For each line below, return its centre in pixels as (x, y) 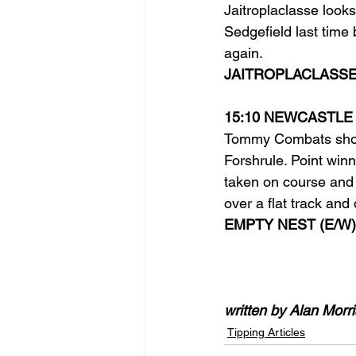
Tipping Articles (266, 332)
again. (244, 52)
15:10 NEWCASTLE (288, 117)
